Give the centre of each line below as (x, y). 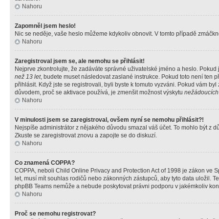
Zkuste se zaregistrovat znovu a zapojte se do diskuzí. (86, 135)
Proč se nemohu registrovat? (55, 214)
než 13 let (28, 77)
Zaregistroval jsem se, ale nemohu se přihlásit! (80, 61)
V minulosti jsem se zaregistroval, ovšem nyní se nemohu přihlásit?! (109, 120)
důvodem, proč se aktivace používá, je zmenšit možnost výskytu (99, 92)
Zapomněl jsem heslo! (45, 26)
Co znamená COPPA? (45, 163)
